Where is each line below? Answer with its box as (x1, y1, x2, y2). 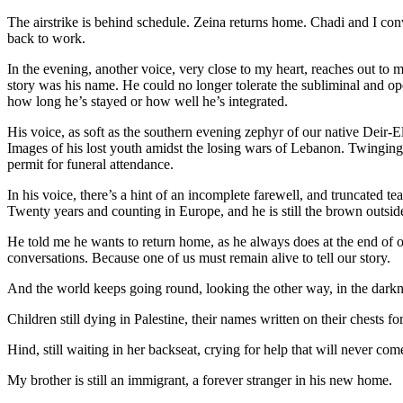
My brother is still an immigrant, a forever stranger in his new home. (7, 372, 399, 388)
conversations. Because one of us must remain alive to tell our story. (7, 249, 398, 265)
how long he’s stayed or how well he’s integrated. (7, 93, 299, 109)
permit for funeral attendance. (7, 156, 181, 172)
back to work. (7, 30, 96, 46)
